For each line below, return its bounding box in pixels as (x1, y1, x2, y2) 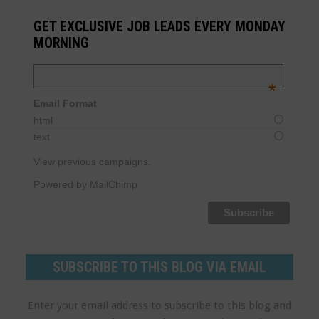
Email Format (33, 98, 98, 109)
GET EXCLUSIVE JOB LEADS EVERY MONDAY (33, 19, 286, 35)
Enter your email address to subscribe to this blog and (27, 298, 291, 312)
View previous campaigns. (33, 155, 152, 167)
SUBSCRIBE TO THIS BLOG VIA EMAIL (52, 258, 266, 276)
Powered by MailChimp (33, 178, 138, 190)
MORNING (33, 35, 90, 51)
